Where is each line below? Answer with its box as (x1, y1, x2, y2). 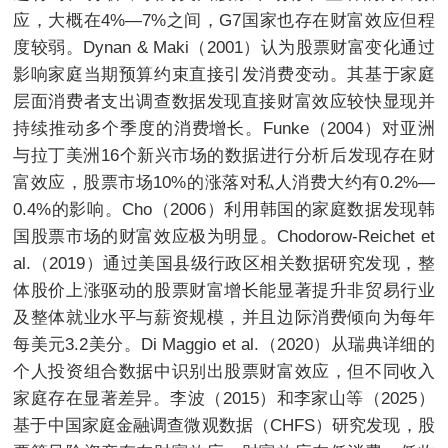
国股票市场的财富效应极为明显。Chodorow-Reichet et (13, 226, 435, 247)
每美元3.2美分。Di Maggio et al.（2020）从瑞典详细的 (13, 334, 435, 355)
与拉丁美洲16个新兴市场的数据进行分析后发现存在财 (13, 145, 435, 166)
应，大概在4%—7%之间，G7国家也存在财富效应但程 (13, 10, 435, 31)
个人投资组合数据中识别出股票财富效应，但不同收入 (13, 361, 435, 382)
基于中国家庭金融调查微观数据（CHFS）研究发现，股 (13, 415, 435, 436)
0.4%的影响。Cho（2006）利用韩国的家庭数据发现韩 (13, 199, 435, 220)
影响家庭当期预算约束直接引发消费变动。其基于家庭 (13, 64, 435, 85)
